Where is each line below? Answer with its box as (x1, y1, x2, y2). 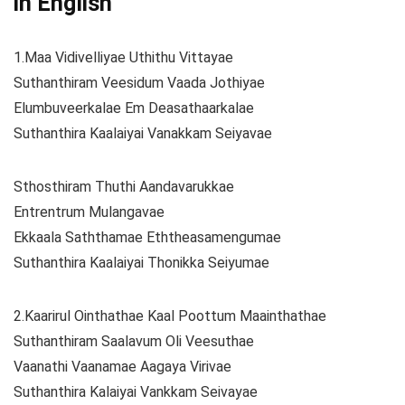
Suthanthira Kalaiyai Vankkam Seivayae (14, 383, 258, 401)
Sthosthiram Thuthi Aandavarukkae (14, 178, 234, 196)
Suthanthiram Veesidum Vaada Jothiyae (14, 74, 265, 92)
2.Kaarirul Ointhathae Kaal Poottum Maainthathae (14, 307, 326, 325)
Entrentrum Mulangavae (14, 203, 165, 221)
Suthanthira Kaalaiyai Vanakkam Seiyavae (14, 125, 272, 143)
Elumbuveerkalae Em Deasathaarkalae (14, 99, 254, 118)
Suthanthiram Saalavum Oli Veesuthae (14, 333, 254, 351)
